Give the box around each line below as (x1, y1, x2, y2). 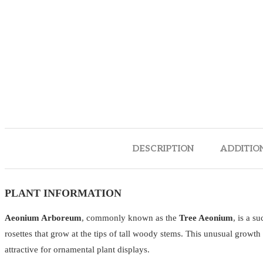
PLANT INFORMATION (5, 187, 122, 199)
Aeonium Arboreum (5, 213, 82, 222)
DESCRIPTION (132, 143, 195, 154)
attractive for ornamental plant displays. (5, 245, 150, 254)
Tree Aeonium (179, 213, 233, 222)
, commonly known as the (82, 213, 179, 222)
